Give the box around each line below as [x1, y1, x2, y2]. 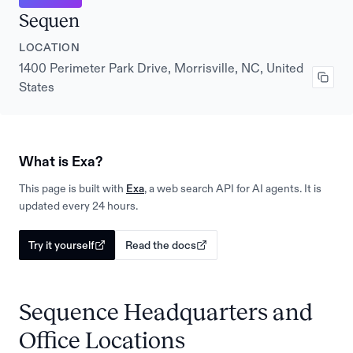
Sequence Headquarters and [19, 299, 313, 325]
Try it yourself [28, 240, 95, 251]
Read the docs [125, 240, 196, 251]
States [19, 80, 54, 93]
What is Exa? [19, 154, 102, 169]
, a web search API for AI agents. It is [144, 183, 321, 194]
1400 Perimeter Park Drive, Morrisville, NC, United [19, 61, 303, 74]
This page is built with [19, 183, 124, 194]
